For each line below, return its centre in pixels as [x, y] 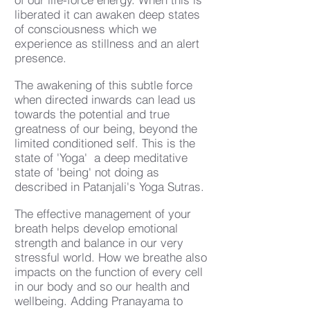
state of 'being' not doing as [87, 172]
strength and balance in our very [99, 243]
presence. [40, 58]
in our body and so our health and [102, 286]
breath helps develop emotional [96, 228]
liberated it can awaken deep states [107, 14]
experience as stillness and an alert [107, 43]
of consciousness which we [85, 29]
